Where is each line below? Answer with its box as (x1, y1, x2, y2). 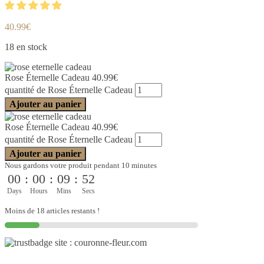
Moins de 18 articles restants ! (5, 206, 100, 215)
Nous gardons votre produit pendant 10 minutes (5, 160, 157, 170)
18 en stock (5, 41, 47, 52)
